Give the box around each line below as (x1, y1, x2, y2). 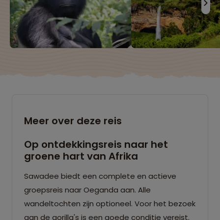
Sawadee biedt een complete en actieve (24, 170, 176, 181)
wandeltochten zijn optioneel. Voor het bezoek (24, 198, 195, 209)
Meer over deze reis (24, 113, 122, 128)
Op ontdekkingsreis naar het (24, 137, 168, 151)
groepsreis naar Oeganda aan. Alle (24, 184, 151, 195)
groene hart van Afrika (24, 149, 138, 163)
